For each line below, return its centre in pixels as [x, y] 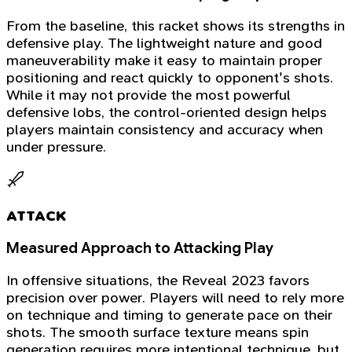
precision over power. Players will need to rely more [175, 297]
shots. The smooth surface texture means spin [158, 332]
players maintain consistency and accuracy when [165, 129]
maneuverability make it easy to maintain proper [164, 60]
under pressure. [56, 147]
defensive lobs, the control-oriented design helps [167, 112]
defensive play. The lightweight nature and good [164, 43]
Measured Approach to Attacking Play [140, 248]
